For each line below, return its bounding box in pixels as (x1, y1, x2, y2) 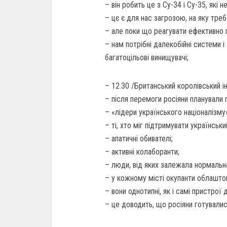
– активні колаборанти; (105, 147, 179, 157)
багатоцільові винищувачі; (105, 53, 188, 62)
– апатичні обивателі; (105, 134, 173, 143)
